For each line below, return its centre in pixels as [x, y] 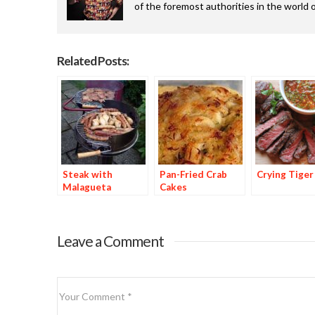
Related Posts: [92, 61]
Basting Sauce [94, 200]
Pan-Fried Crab [193, 175]
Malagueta [86, 187]
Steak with [87, 175]
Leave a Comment [110, 241]
